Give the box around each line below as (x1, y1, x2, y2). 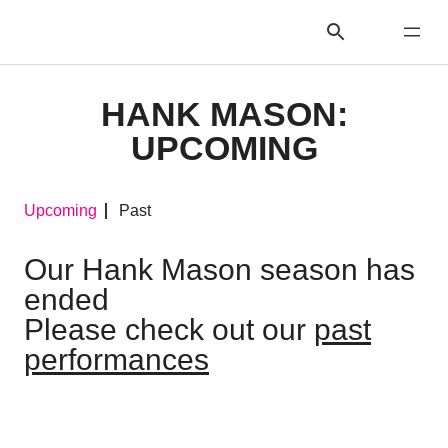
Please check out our (24, 313, 314, 346)
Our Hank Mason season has (24, 253, 415, 286)
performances (24, 343, 209, 376)
